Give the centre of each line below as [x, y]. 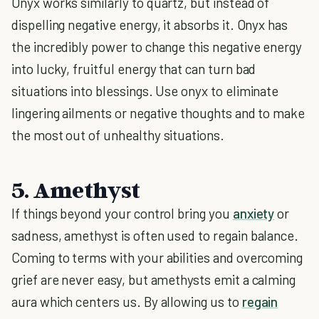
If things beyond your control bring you [122, 213]
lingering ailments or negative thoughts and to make [158, 113]
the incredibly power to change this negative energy [157, 47]
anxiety [253, 213]
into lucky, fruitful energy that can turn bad [134, 69]
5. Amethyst [76, 189]
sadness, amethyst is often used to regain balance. [155, 235]
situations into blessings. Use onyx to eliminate [145, 91]
